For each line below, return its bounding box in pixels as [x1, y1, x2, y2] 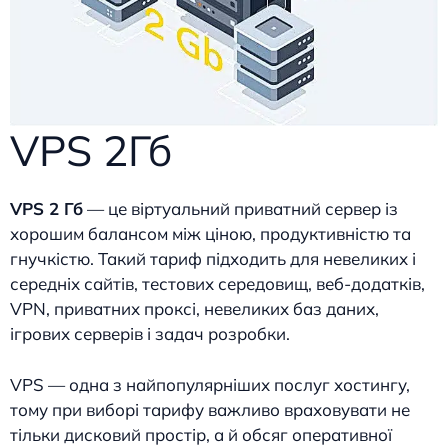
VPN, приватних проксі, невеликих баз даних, [10, 298, 379, 320]
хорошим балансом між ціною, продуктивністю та [10, 223, 411, 245]
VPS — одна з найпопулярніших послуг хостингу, [10, 373, 410, 395]
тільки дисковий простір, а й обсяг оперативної [10, 423, 392, 445]
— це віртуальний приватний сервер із [83, 198, 398, 220]
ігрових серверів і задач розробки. [10, 323, 290, 345]
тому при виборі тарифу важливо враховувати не [10, 398, 410, 420]
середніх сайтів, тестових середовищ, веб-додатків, [10, 273, 425, 295]
